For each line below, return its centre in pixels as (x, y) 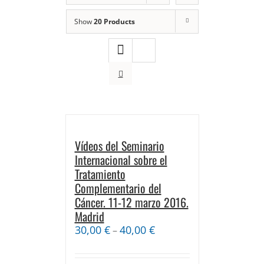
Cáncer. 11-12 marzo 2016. (131, 202)
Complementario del (118, 188)
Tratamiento (100, 174)
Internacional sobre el (121, 159)
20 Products (114, 21)
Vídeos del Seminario (119, 145)
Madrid (89, 216)
